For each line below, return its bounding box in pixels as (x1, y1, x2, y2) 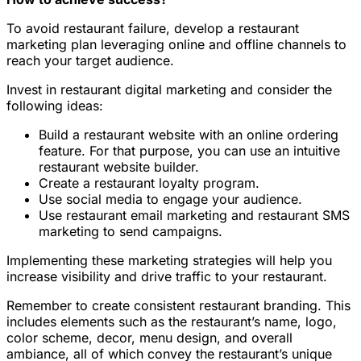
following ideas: (6, 97, 103, 114)
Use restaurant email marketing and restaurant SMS (39, 206, 350, 223)
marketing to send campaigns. (39, 222, 222, 239)
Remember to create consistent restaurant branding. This (6, 297, 351, 313)
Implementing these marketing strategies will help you (6, 251, 332, 268)
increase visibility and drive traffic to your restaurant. (6, 268, 327, 284)
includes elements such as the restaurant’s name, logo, (6, 313, 337, 330)
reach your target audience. (6, 52, 174, 68)
